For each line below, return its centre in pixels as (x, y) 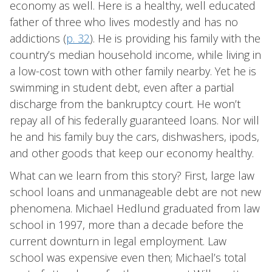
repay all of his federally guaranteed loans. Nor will (134, 120)
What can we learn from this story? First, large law (132, 175)
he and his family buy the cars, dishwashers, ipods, (134, 137)
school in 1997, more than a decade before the (127, 225)
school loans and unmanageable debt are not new (135, 192)
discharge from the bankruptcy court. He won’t (125, 104)
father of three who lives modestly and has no (124, 22)
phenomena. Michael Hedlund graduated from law (135, 208)
